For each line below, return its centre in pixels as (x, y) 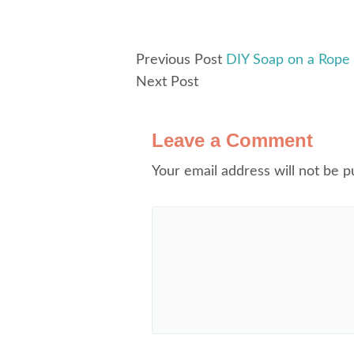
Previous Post (179, 60)
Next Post (167, 82)
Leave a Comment (232, 140)
